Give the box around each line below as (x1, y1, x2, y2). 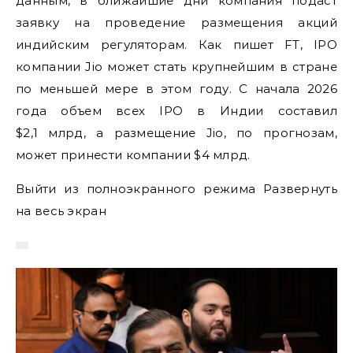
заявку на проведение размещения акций (16, 14, 337, 30)
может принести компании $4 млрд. (16, 147, 251, 162)
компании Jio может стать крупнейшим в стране (16, 58, 337, 74)
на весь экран (16, 203, 106, 218)
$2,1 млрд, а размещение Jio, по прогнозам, (16, 124, 337, 140)
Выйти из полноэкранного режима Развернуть (16, 180, 337, 196)
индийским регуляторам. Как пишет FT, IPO (16, 36, 337, 52)
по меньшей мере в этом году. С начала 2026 (16, 80, 337, 96)
